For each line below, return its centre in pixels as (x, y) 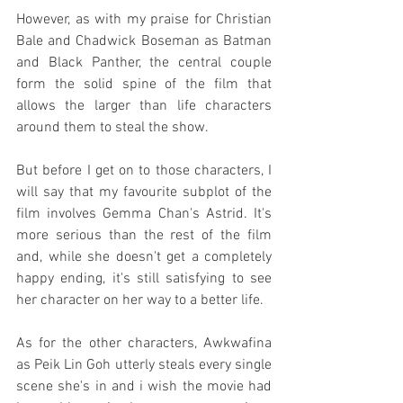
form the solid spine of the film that (144, 85)
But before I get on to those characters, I (144, 171)
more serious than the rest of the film (144, 236)
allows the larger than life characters (144, 107)
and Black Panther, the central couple (144, 63)
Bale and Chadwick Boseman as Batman (144, 42)
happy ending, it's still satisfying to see (144, 279)
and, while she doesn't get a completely (144, 258)
